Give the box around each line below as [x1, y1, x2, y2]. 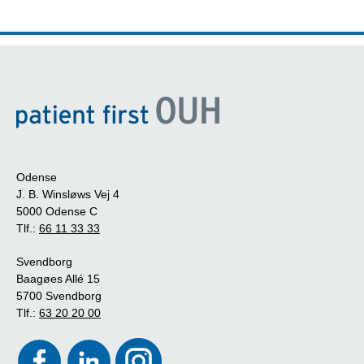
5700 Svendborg [16, 288, 105, 302]
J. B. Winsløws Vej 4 [16, 187, 119, 201]
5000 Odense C [16, 204, 97, 218]
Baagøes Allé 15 [16, 271, 100, 285]
